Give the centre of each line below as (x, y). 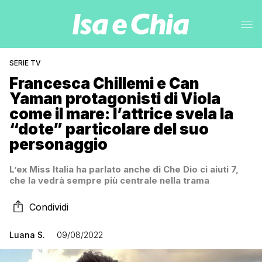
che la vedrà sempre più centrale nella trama (109, 180)
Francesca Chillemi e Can (104, 83)
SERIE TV (25, 63)
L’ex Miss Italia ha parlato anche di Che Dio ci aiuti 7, (124, 169)
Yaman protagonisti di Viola (115, 99)
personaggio (58, 144)
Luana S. (27, 235)
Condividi (49, 207)
